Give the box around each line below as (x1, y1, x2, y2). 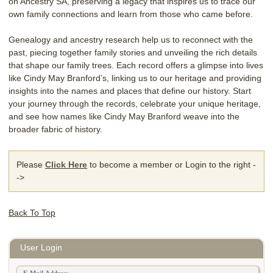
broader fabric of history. (9, 124, 102, 134)
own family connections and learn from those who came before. (9, 9, 253, 19)
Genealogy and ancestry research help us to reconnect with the (9, 34, 253, 44)
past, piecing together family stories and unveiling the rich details (9, 47, 257, 57)
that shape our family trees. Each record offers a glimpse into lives (9, 60, 263, 70)
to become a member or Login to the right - (87, 159, 256, 169)
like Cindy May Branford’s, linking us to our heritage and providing (9, 73, 261, 83)
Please (16, 159, 45, 169)
